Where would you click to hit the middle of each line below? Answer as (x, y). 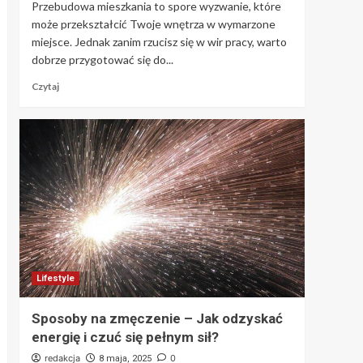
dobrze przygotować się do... (102, 59)
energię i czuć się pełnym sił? (125, 337)
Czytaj (45, 86)
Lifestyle (55, 278)
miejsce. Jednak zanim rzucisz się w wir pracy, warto (159, 41)
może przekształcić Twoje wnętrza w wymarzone (153, 23)
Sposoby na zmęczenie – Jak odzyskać (157, 318)
